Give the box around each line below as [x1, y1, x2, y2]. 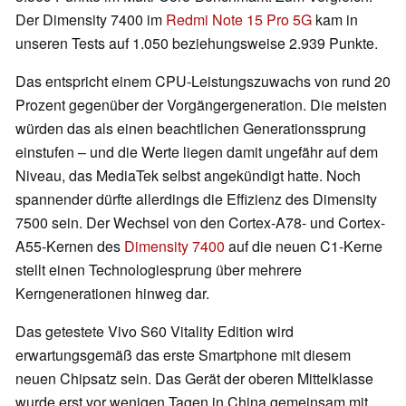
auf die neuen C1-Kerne [225, 236, 382, 257]
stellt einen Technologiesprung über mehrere [15, 259, 302, 281]
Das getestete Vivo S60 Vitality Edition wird [15, 321, 294, 343]
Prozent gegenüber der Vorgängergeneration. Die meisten [15, 94, 387, 116]
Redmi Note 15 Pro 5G [166, 9, 312, 31]
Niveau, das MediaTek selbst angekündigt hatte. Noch [15, 165, 361, 187]
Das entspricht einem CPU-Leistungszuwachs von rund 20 [15, 71, 391, 92]
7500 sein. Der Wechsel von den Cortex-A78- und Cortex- [15, 212, 385, 234]
